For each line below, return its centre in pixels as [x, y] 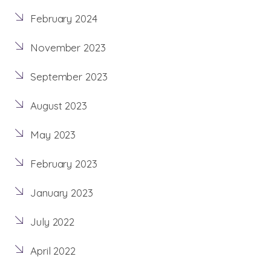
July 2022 [53, 222]
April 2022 [53, 251]
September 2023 [69, 77]
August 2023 [59, 106]
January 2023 [62, 193]
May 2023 [53, 135]
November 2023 [68, 48]
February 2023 [64, 164]
